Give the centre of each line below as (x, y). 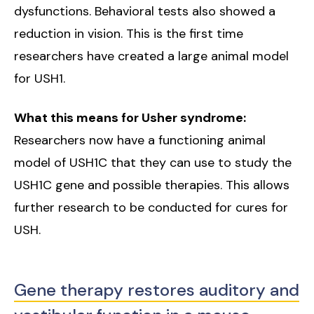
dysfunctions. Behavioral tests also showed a (145, 12)
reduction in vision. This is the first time (129, 34)
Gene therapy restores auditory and (157, 290)
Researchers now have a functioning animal (140, 141)
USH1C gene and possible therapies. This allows (152, 185)
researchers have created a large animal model (151, 56)
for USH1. (40, 79)
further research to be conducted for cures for (151, 208)
